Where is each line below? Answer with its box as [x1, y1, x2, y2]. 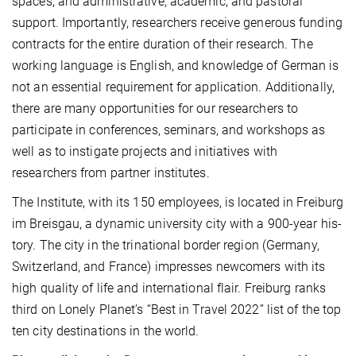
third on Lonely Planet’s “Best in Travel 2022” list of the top [12, 301, 342, 317]
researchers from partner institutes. [12, 164, 210, 180]
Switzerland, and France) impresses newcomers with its [12, 258, 326, 274]
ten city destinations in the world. [12, 323, 199, 339]
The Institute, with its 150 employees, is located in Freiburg [12, 194, 344, 210]
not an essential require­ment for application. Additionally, [12, 79, 335, 95]
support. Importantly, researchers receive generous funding [12, 14, 342, 30]
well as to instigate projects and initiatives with [12, 143, 278, 159]
